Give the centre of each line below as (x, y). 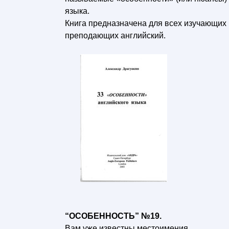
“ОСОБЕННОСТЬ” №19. (113, 216)
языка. (77, 11)
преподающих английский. (115, 36)
